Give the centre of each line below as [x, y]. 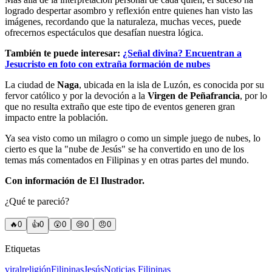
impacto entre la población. [56, 118]
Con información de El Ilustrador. [75, 181]
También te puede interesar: [64, 53]
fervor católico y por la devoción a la [76, 96]
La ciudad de [31, 85]
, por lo [253, 96]
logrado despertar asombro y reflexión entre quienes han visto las [129, 11]
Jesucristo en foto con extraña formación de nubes [107, 64]
